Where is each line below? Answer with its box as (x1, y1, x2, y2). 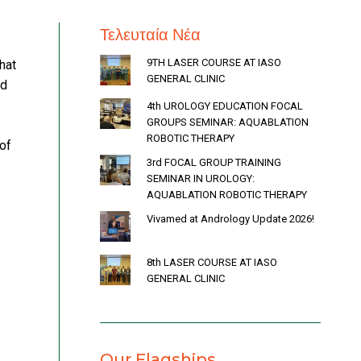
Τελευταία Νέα (100, 24, 201, 44)
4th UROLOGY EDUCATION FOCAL (147, 99, 303, 112)
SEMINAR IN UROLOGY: (147, 172, 255, 185)
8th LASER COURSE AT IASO (147, 255, 277, 268)
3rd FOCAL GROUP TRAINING (147, 156, 281, 168)
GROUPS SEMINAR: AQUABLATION (147, 115, 309, 128)
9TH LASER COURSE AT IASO (147, 56, 281, 68)
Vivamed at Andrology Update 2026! (147, 212, 314, 225)
